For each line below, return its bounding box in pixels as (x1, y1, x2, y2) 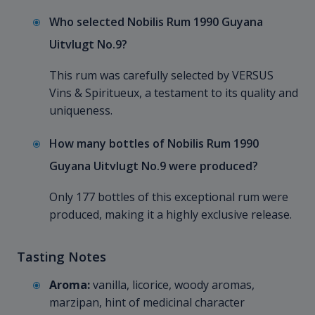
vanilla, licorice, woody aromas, (90, 277, 255, 293)
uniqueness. (49, 103, 112, 119)
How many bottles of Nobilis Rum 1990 (49, 136, 259, 152)
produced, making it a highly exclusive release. (49, 207, 292, 223)
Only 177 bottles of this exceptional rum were (49, 189, 288, 205)
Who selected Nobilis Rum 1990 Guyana (49, 14, 263, 30)
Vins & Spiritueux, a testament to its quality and (49, 85, 298, 101)
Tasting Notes (17, 247, 106, 266)
